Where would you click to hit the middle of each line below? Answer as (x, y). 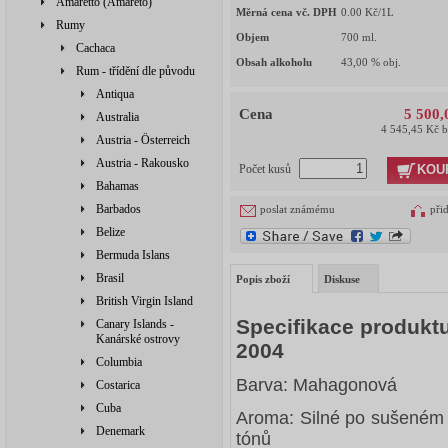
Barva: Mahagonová (316, 385)
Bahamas (117, 186)
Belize (110, 232)
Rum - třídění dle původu (135, 71)
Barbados (118, 209)
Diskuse (342, 279)
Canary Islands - (135, 324)
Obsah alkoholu (274, 62)
